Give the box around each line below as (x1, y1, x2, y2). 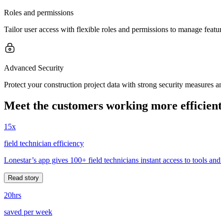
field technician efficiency (4, 139, 84, 147)
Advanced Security (4, 63, 64, 72)
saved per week (4, 207, 52, 216)
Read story (8, 174, 39, 182)
